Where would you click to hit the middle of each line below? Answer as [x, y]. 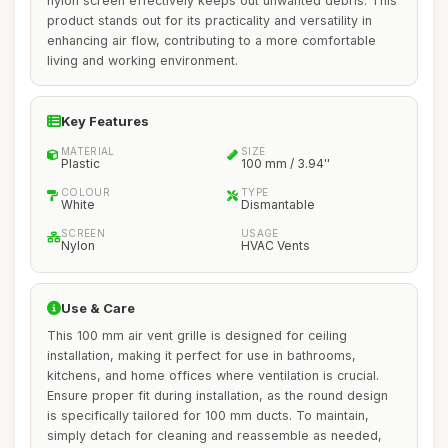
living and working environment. [142, 60]
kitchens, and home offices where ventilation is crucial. [213, 375]
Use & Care [98, 308]
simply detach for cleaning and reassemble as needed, [214, 435]
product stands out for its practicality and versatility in [209, 20]
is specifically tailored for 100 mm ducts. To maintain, [208, 415]
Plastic [80, 163]
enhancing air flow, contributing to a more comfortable [211, 40]
